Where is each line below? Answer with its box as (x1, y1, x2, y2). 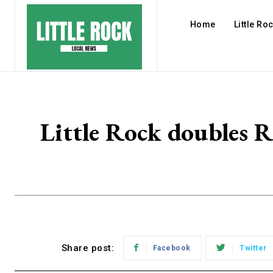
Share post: (61, 243, 114, 254)
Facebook (152, 244, 191, 253)
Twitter (239, 244, 267, 253)
